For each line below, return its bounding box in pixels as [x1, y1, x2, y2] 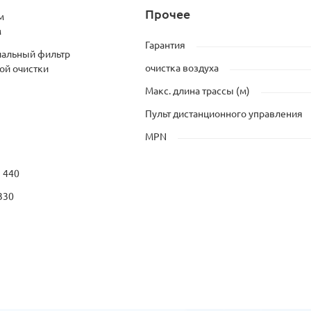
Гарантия [145, 40, 185, 51]
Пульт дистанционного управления [145, 108, 303, 119]
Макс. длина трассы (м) [145, 85, 250, 96]
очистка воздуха [145, 62, 219, 74]
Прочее [145, 7, 190, 21]
